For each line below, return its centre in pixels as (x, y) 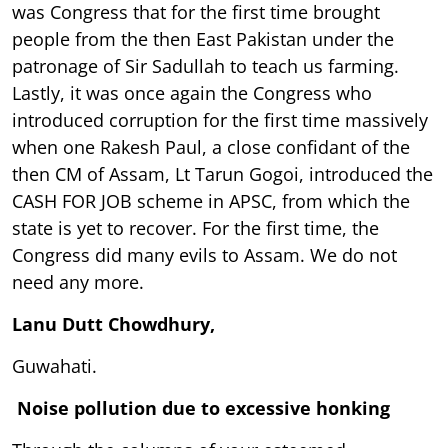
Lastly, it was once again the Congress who (192, 92)
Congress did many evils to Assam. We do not (204, 254)
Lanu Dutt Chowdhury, (113, 323)
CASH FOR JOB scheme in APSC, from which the (211, 200)
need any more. (78, 281)
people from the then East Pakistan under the (203, 38)
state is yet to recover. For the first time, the (195, 227)
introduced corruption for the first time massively (220, 119)
